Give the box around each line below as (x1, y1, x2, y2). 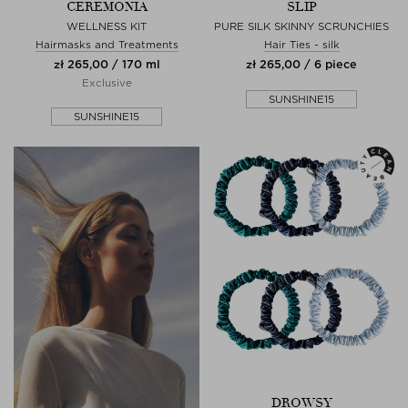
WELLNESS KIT (66, 19, 147, 33)
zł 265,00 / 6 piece (246, 56, 357, 71)
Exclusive (81, 76, 132, 89)
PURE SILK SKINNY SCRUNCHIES (214, 19, 389, 33)
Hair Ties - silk (263, 37, 340, 51)
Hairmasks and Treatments (35, 37, 178, 51)
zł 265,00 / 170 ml (53, 56, 160, 71)
